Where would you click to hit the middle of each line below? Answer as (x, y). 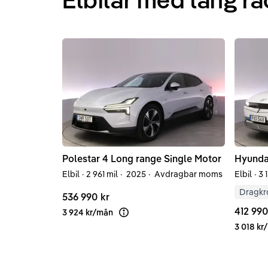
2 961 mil (102, 174)
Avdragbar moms (188, 174)
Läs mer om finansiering (169, 217)
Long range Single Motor (166, 158)
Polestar (81, 158)
